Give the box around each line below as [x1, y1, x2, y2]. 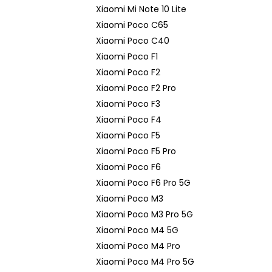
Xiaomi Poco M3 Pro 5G [96, 208, 193, 220]
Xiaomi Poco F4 [96, 114, 161, 126]
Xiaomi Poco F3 [96, 98, 160, 110]
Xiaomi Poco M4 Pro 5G [96, 256, 194, 268]
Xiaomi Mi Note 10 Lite [96, 3, 186, 15]
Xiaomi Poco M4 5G [96, 224, 178, 236]
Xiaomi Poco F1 [96, 50, 158, 63]
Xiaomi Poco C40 [96, 35, 169, 47]
